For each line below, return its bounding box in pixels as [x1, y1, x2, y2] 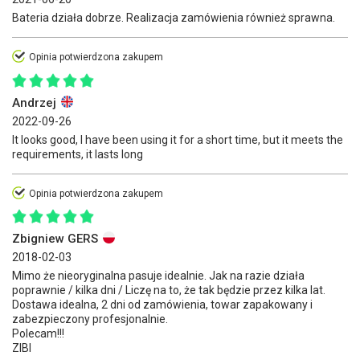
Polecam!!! [12, 326, 64, 340]
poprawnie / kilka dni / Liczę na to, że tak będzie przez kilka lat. [12, 283, 325, 297]
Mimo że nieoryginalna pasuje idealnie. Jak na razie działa [12, 268, 305, 282]
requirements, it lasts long [12, 147, 143, 161]
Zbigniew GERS [12, 231, 101, 246]
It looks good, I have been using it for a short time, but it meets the [12, 133, 343, 146]
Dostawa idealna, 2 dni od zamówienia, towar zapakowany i [12, 297, 313, 311]
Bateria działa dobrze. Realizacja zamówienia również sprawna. [12, 11, 335, 25]
